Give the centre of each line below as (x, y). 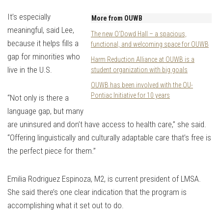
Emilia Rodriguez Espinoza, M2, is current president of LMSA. (104, 179)
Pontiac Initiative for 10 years (130, 96)
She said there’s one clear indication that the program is (97, 192)
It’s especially (29, 17)
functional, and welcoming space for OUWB (150, 44)
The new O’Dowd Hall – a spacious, (139, 34)
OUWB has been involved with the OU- (142, 85)
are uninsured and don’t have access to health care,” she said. (107, 124)
